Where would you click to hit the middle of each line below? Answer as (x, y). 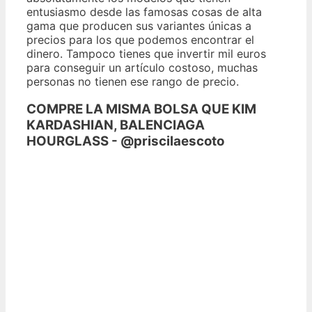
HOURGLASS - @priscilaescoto (125, 141)
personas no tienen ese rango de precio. (133, 81)
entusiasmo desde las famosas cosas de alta (144, 11)
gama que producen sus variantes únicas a (139, 25)
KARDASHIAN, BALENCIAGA (116, 125)
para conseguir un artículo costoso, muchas (142, 67)
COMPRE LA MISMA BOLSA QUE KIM (141, 109)
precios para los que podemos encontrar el (140, 39)
